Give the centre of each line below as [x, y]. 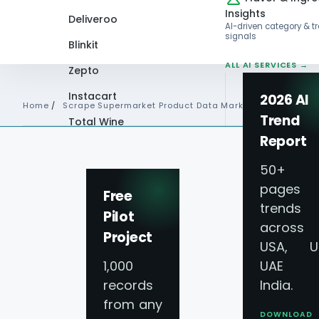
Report [283, 141]
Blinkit [83, 45]
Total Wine [96, 121]
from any [133, 304]
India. [276, 285]
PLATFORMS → [101, 163]
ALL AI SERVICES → [267, 64]
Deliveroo [93, 19]
